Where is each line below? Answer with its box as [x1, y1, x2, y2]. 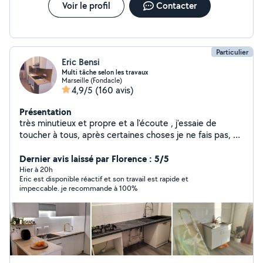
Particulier [216, 47, 248, 57]
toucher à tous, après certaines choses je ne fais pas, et [19, 129, 242, 141]
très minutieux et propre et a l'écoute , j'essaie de [19, 117, 217, 129]
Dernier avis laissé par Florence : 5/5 [19, 152, 169, 165]
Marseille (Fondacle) [62, 76, 122, 85]
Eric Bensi [62, 56, 100, 68]
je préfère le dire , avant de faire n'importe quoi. [19, 140, 210, 153]
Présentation [19, 105, 72, 118]
